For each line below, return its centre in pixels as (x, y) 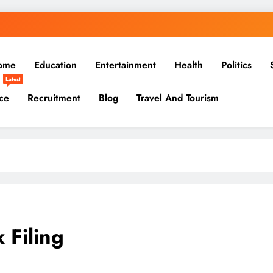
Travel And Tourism (178, 98)
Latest (13, 79)
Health (189, 65)
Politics (236, 65)
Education (55, 65)
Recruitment (54, 98)
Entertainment (126, 65)
